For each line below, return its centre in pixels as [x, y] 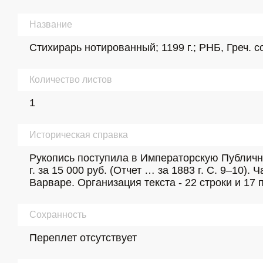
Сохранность [58, 215]
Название [51, 24]
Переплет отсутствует [83, 238]
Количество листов [71, 80]
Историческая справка [79, 135]
